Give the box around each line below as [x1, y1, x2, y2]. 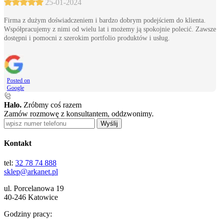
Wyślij [101, 120, 118, 127]
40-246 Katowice [4, 192, 58, 201]
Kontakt [4, 139, 31, 148]
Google [7, 84, 24, 91]
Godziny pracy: [4, 209, 52, 218]
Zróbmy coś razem [22, 101, 82, 109]
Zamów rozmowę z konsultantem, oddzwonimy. [4, 110, 154, 118]
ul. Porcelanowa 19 [4, 184, 64, 192]
